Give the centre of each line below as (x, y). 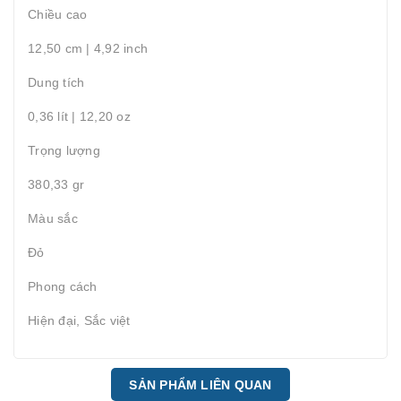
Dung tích (56, 82)
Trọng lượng (64, 150)
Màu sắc (53, 218)
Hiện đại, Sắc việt (79, 320)
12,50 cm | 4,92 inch (88, 48)
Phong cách (63, 286)
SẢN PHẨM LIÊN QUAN (200, 384)
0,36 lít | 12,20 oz (79, 116)
